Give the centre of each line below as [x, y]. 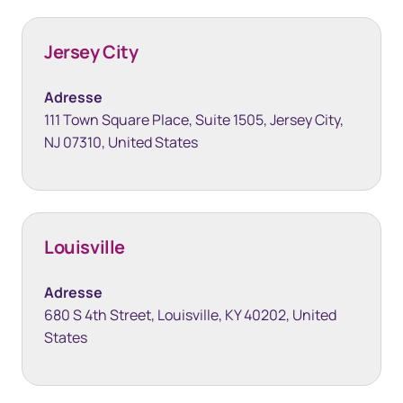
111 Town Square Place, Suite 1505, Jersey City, [194, 120]
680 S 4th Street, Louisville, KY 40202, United [190, 315]
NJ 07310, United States [121, 142]
